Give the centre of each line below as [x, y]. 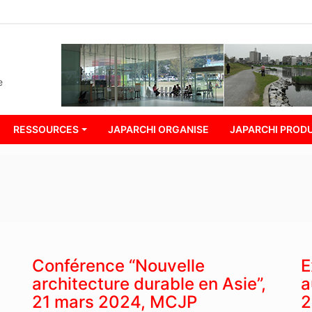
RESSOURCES [46, 130]
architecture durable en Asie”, [149, 283]
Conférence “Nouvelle [118, 265]
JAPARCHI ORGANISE [159, 130]
